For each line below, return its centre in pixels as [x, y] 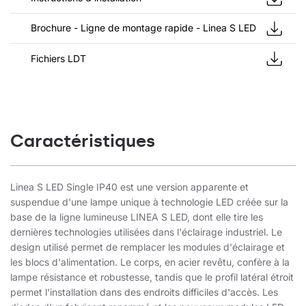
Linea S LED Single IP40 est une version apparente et [129, 187]
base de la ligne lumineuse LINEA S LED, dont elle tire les [137, 217]
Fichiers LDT [58, 58]
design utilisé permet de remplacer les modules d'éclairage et [148, 247]
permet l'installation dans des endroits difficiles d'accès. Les [144, 292]
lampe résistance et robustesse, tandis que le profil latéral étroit [152, 277]
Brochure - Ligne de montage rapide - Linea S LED [143, 28]
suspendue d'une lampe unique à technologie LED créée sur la [149, 202]
